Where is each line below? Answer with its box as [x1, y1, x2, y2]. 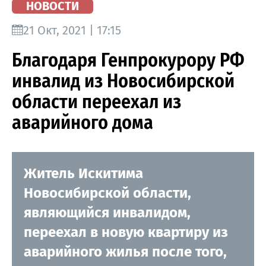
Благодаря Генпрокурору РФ [12, 48, 244, 71]
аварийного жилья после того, [24, 243, 227, 260]
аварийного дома [12, 110, 153, 134]
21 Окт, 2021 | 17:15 [23, 23, 121, 37]
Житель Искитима [24, 164, 143, 182]
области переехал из [12, 90, 181, 113]
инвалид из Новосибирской [12, 69, 235, 92]
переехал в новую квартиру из [24, 223, 228, 240]
